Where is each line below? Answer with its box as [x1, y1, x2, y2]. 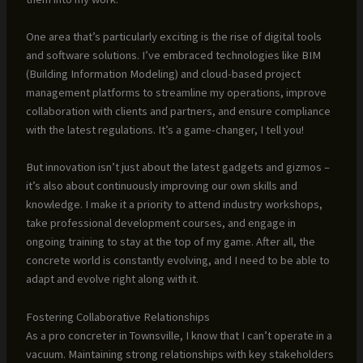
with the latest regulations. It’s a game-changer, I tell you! [25, 122, 304, 137]
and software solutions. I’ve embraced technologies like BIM [25, 47, 321, 62]
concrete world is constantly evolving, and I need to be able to [25, 253, 330, 268]
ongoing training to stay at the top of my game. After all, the [25, 234, 315, 250]
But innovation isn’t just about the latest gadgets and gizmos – [25, 160, 330, 175]
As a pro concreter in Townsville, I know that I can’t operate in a [25, 327, 332, 343]
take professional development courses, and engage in [25, 216, 296, 231]
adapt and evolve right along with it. [25, 271, 199, 287]
